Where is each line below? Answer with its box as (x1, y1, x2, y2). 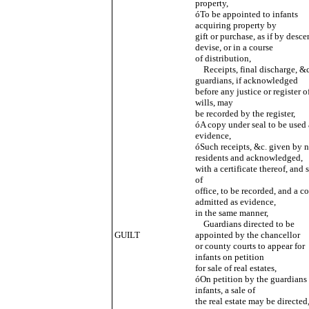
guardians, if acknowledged (195, 75, 298, 86)
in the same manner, (195, 208, 268, 218)
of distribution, (195, 53, 251, 63)
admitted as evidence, (195, 197, 276, 207)
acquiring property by (195, 20, 277, 30)
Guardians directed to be (195, 219, 295, 229)
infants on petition (195, 252, 264, 262)
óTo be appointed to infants (195, 9, 298, 19)
